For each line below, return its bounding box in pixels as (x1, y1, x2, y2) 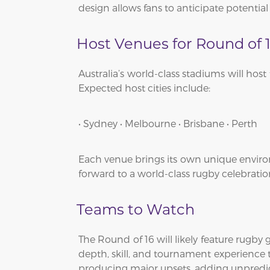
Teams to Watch (77, 201, 195, 218)
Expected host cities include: (78, 82, 210, 93)
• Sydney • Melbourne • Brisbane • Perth (78, 118, 257, 129)
